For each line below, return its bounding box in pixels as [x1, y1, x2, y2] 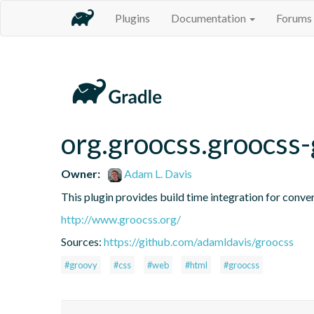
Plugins [115, 11, 150, 25]
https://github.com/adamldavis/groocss [104, 234, 294, 248]
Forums [276, 11, 312, 25]
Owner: [61, 166, 100, 180]
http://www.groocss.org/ [61, 212, 181, 226]
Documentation [171, 11, 248, 25]
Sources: [61, 234, 104, 248]
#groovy [64, 259, 97, 271]
